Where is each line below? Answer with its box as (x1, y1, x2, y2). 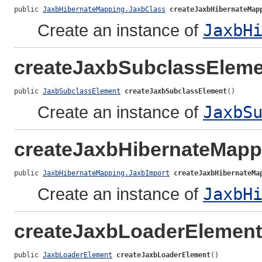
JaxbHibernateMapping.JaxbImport (43, 169, 170, 178)
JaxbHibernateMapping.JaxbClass (43, 5, 166, 14)
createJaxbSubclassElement (125, 87, 227, 96)
